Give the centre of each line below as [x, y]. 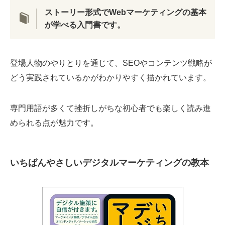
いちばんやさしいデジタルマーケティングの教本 [109, 163]
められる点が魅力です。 [54, 122]
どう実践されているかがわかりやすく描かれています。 [110, 77]
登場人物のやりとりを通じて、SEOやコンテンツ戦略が [111, 63]
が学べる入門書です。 [85, 25]
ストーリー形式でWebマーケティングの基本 [125, 12]
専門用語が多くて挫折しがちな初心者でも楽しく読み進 [110, 108]
